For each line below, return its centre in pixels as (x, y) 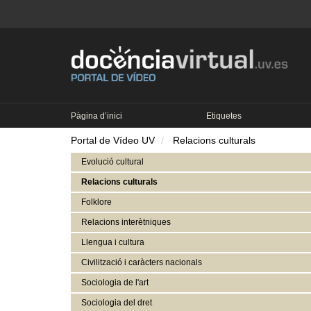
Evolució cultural (112, 161)
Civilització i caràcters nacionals (142, 262)
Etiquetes (224, 116)
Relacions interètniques (126, 222)
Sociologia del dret (117, 302)
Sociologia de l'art (115, 282)
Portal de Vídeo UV (113, 140)
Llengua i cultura (113, 242)
